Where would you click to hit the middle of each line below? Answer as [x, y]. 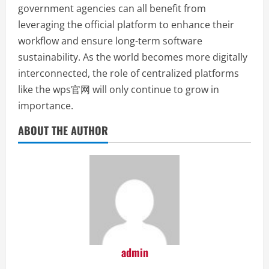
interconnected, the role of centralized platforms [128, 74]
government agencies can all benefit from [112, 9]
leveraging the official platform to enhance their [126, 25]
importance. [46, 106]
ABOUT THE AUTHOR [63, 131]
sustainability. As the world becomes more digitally [133, 57]
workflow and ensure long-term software [110, 41]
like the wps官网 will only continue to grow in [119, 90]
